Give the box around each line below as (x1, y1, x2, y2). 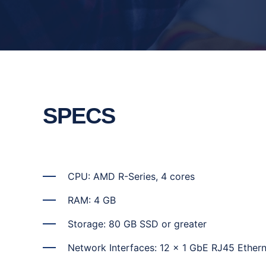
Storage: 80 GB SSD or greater (68, 218, 207, 230)
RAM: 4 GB (68, 194, 116, 206)
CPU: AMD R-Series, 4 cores (68, 170, 195, 182)
